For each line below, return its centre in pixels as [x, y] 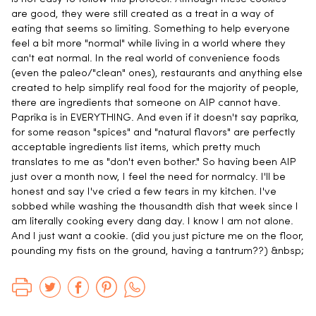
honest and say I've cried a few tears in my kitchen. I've [144, 193]
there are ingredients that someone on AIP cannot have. [146, 104]
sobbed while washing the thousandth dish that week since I [155, 207]
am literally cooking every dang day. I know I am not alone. [152, 222]
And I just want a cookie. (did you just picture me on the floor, [158, 237]
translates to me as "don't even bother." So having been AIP [154, 163]
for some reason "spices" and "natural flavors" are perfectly [153, 133]
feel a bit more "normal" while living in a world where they [148, 44]
